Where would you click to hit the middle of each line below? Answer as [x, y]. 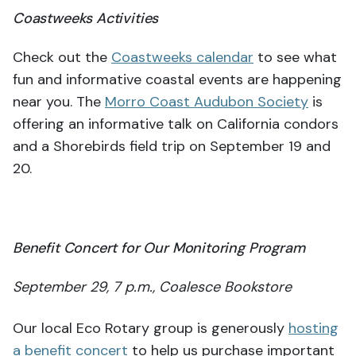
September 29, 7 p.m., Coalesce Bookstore [152, 286]
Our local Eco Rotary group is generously [151, 328]
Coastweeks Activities [86, 18]
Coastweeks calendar [182, 57]
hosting [313, 328]
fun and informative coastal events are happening [177, 79]
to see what [295, 57]
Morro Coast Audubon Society [207, 101]
